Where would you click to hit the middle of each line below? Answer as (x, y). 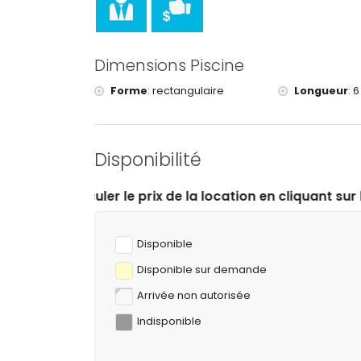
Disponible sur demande (202, 270)
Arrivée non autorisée (194, 295)
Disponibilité (148, 160)
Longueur (321, 91)
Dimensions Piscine (169, 65)
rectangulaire (188, 91)
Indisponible (169, 321)
